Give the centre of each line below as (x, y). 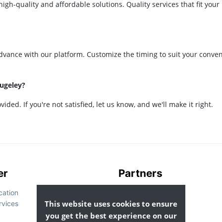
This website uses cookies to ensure (111, 204)
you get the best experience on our (111, 216)
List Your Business (147, 193)
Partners (140, 173)
